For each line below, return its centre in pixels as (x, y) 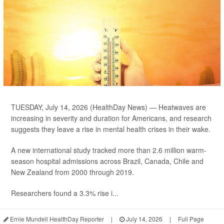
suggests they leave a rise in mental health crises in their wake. (111, 129)
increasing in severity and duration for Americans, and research (111, 118)
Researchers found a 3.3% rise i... (65, 193)
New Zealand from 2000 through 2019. (72, 172)
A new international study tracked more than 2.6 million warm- (109, 150)
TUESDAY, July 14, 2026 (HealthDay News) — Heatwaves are (108, 107)
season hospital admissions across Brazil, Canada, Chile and (107, 161)
